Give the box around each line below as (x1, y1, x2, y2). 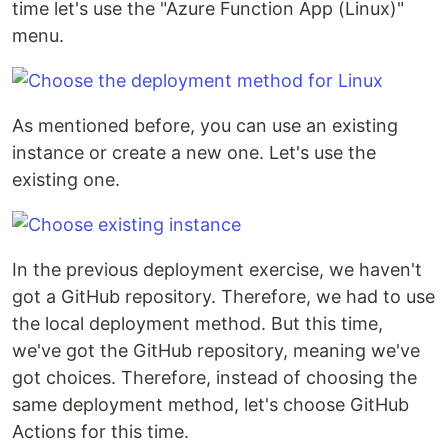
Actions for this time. (12, 421, 189, 443)
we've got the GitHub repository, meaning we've (12, 340, 420, 362)
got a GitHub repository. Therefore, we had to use (12, 286, 435, 308)
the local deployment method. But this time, (12, 313, 383, 335)
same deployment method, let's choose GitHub (12, 394, 409, 416)
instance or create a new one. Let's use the (12, 142, 376, 164)
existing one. (12, 169, 120, 191)
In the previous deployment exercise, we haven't (12, 259, 422, 281)
